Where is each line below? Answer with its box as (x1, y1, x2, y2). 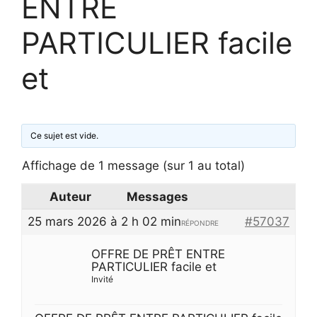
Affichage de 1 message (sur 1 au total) (22, 158, 245, 173)
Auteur (49, 189, 91, 204)
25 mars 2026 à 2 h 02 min (28, 214, 181, 229)
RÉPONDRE (181, 218, 219, 227)
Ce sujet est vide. (30, 129, 99, 141)
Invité (91, 273, 113, 284)
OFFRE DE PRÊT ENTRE (91, 246, 225, 261)
